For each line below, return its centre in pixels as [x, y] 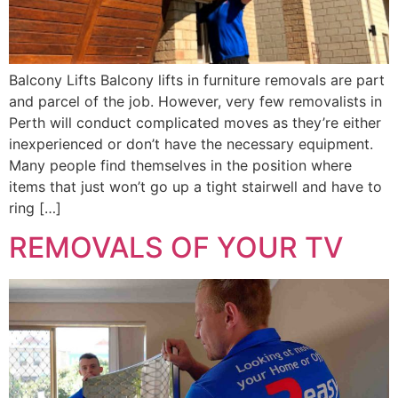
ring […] [35, 207]
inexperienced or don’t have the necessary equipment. [191, 143]
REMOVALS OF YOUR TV [176, 248]
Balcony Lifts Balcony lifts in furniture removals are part [197, 80]
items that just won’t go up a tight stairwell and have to [195, 186]
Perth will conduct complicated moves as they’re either [195, 122]
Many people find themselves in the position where [180, 165]
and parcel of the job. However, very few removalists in [195, 101]
